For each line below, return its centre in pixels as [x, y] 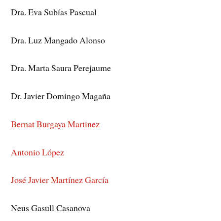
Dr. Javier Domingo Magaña [61, 96]
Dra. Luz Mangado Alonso [58, 40]
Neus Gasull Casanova [51, 208]
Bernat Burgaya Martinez [55, 124]
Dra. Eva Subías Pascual [54, 12]
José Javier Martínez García [60, 180]
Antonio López [38, 152]
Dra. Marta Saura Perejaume [61, 68]
